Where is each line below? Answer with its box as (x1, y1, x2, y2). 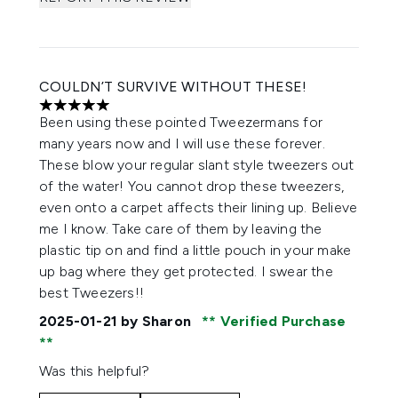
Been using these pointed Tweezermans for (39, 114, 323, 131)
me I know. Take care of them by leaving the (39, 220, 322, 237)
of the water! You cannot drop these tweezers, (39, 178, 345, 195)
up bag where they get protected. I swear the (39, 263, 333, 280)
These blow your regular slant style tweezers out (39, 156, 354, 173)
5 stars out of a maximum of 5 (38, 105, 232, 123)
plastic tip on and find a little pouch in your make (39, 242, 352, 259)
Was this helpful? (39, 362, 150, 379)
